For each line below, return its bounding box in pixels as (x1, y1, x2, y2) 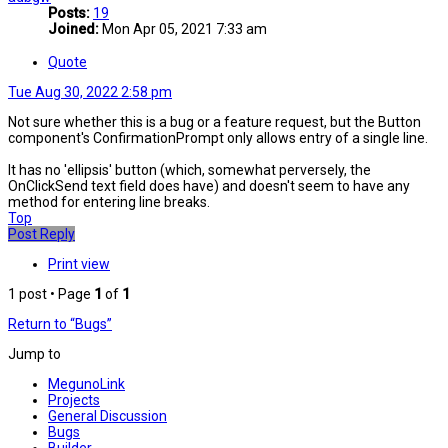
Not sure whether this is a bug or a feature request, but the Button (8, 113, 421, 130)
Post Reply (8, 225, 75, 242)
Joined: (48, 21, 99, 38)
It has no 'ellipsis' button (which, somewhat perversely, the (8, 161, 371, 178)
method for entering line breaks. (8, 193, 210, 210)
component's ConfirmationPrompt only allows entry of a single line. (8, 129, 428, 146)
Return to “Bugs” (8, 315, 112, 332)
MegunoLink (48, 375, 125, 392)
